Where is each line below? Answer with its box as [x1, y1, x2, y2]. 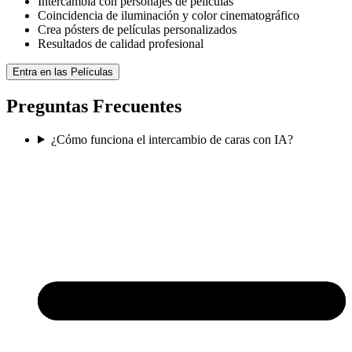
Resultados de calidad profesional [38, 37, 203, 50]
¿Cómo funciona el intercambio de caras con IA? [50, 132, 293, 146]
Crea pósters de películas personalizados [38, 23, 236, 36]
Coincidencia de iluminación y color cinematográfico [38, 9, 299, 22]
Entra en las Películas [13, 66, 113, 78]
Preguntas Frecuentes [6, 95, 181, 116]
